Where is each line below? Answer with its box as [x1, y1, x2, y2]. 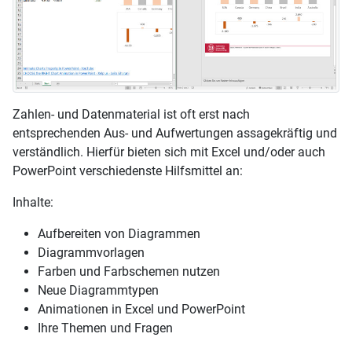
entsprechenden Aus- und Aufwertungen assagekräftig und [13, 126, 337, 141]
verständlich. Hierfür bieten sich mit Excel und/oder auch [13, 145, 325, 160]
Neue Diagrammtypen [38, 283, 159, 299]
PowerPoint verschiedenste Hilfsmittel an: [13, 163, 243, 179]
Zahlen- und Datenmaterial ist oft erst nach [13, 107, 250, 123]
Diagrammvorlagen [38, 245, 145, 261]
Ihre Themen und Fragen [38, 321, 173, 336]
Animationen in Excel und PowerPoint [38, 302, 245, 317]
